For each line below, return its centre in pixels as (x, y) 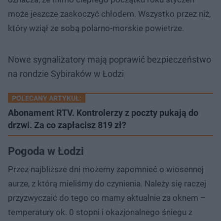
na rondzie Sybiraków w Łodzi (66, 74)
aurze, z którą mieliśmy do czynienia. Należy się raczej (107, 183)
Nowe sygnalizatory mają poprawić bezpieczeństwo (110, 59)
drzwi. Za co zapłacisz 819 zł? (67, 125)
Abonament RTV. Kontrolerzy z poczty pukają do (103, 112)
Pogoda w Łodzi (46, 151)
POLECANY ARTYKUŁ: (47, 98)
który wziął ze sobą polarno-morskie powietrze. (96, 28)
